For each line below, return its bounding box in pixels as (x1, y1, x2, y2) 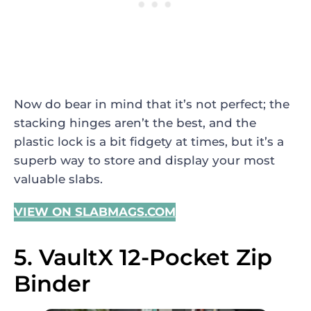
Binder (14, 269, 90, 297)
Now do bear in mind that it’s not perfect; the (14, 96, 289, 111)
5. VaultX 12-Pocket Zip (14, 243, 272, 271)
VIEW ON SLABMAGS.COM (14, 204, 176, 219)
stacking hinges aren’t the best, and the (14, 115, 256, 130)
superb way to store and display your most (14, 153, 275, 167)
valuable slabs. (14, 171, 103, 186)
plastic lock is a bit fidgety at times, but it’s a (14, 134, 284, 149)
